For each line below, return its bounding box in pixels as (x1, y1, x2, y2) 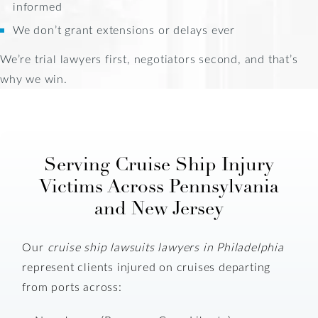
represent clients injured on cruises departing (22, 259, 271, 275)
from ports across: (22, 279, 122, 295)
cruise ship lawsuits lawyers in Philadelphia (47, 239, 284, 255)
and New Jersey (94, 197, 224, 221)
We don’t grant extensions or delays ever (13, 21, 235, 37)
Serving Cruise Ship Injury (44, 153, 274, 177)
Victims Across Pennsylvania (39, 175, 279, 199)
